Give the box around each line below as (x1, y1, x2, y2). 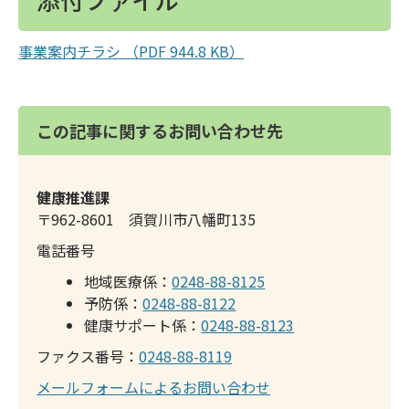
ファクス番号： (37, 345, 139, 367)
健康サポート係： (84, 314, 202, 336)
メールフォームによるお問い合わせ (37, 376, 270, 398)
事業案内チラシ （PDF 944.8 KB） (18, 40, 244, 62)
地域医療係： (84, 270, 173, 292)
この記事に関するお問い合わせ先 (37, 119, 283, 142)
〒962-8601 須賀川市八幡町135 (37, 208, 256, 230)
